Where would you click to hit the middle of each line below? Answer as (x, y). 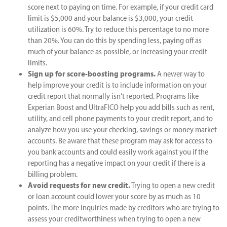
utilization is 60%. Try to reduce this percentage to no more (118, 29)
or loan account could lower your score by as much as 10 (114, 196)
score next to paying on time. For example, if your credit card (121, 6)
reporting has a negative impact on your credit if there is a (117, 162)
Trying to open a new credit (173, 185)
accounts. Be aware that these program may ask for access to (120, 140)
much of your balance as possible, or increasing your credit (118, 51)
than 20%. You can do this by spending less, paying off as (115, 40)
